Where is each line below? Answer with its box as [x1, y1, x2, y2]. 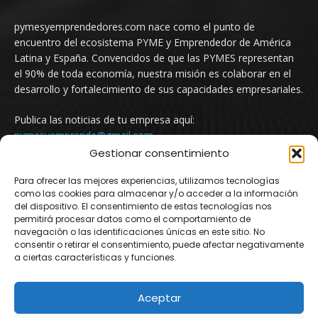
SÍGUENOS [127, 184, 191, 199]
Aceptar [137, 290, 181, 305]
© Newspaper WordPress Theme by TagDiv [14, 299, 189, 312]
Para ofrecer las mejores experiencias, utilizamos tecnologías [14, 175, 280, 187]
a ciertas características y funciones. [14, 251, 177, 263]
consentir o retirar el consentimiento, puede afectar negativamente [14, 238, 304, 251]
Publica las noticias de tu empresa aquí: [14, 112, 194, 126]
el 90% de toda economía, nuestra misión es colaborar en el [14, 66, 291, 80]
